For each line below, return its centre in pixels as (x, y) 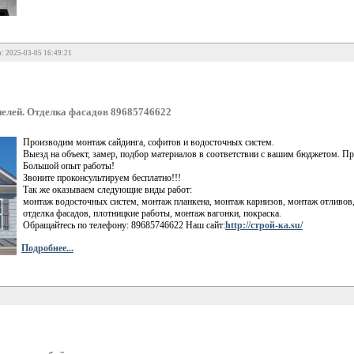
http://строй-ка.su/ (264, 225)
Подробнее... (47, 248)
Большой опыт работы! (69, 166)
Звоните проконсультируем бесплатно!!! (102, 177)
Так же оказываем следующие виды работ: (107, 189)
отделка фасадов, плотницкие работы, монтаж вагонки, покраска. (152, 213)
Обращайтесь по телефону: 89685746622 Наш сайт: (124, 225)
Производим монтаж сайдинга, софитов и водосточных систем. (149, 142)
